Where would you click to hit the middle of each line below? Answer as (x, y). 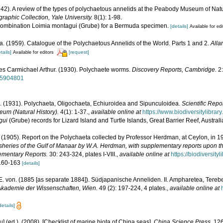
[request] (79, 52)
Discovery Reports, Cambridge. (174, 69)
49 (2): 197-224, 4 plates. (132, 188)
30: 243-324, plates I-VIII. (82, 154)
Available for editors (33, 53)
